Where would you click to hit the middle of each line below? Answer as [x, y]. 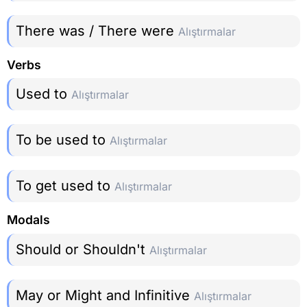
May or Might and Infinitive [105, 295]
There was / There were [97, 30]
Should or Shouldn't [83, 249]
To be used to [63, 140]
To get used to [65, 186]
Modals [28, 220]
